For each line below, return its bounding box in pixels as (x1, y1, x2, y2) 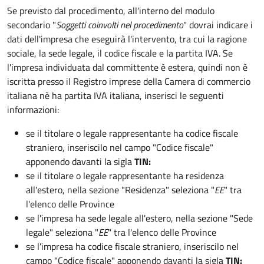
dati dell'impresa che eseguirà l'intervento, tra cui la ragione (7, 32, 247, 46)
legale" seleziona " (26, 225, 98, 239)
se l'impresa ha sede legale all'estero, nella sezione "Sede (26, 211, 253, 225)
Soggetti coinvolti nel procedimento (56, 18, 183, 32)
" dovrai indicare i (183, 18, 253, 32)
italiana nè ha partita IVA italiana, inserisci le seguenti (7, 88, 224, 103)
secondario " (7, 18, 56, 32)
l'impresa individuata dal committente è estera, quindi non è (7, 60, 247, 74)
